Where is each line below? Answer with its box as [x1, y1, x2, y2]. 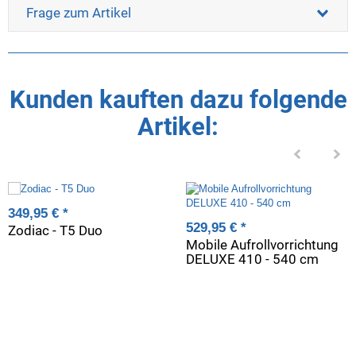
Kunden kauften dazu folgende [9, 84, 347, 114]
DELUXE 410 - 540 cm [186, 250, 319, 267]
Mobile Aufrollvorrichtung [186, 236, 339, 253]
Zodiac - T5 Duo [8, 222, 103, 238]
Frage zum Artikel [26, 5, 132, 21]
